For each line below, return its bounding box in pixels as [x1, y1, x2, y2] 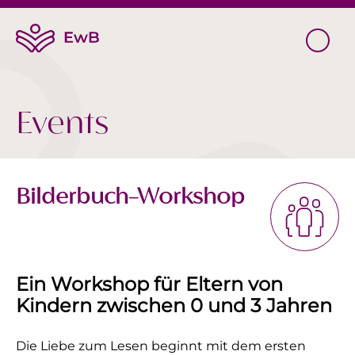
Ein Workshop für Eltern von [16, 273, 283, 296]
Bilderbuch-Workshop [16, 181, 245, 212]
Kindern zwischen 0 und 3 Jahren [16, 294, 332, 317]
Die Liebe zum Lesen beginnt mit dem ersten [16, 338, 306, 353]
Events [16, 101, 109, 147]
